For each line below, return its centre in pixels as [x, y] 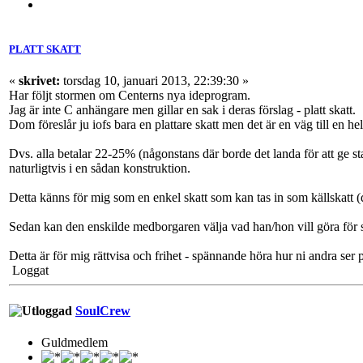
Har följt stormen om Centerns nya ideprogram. [130, 96]
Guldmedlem [75, 342]
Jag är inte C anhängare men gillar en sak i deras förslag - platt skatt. [182, 110]
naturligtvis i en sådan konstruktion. [100, 169]
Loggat [29, 271]
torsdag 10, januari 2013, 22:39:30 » [154, 81]
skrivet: [39, 81]
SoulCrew [103, 310]
